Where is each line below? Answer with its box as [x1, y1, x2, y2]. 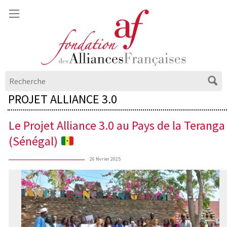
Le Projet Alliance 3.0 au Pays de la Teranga [9, 118, 225, 134]
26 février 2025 [90, 156, 121, 163]
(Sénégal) [9, 133, 60, 149]
